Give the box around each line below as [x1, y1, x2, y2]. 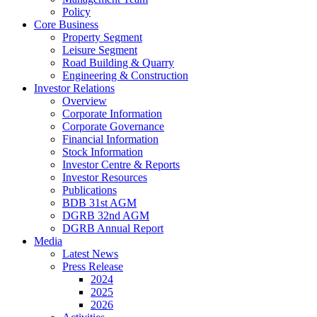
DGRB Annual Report [62, 222, 163, 234]
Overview [62, 95, 107, 107]
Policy [62, 6, 91, 18]
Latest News [62, 248, 118, 260]
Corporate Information [62, 108, 162, 120]
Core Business [34, 18, 98, 30]
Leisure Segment [62, 44, 137, 56]
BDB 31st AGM [62, 197, 137, 209]
